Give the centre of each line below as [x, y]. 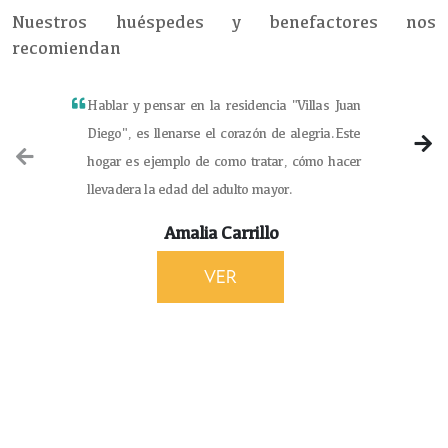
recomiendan [66, 47]
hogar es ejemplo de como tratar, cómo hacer [224, 160]
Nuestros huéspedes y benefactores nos [224, 21]
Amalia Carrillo [221, 232]
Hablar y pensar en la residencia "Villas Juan [224, 104]
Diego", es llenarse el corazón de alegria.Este [224, 132]
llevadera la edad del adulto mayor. [190, 188]
